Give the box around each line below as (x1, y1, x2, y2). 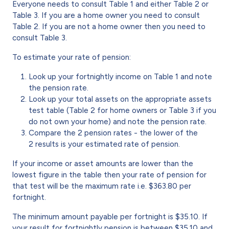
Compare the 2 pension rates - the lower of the (29, 128, 198, 138)
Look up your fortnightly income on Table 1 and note (29, 72, 212, 81)
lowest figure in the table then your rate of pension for (12, 170, 207, 179)
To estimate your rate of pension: (12, 52, 131, 62)
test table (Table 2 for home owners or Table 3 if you (29, 105, 216, 115)
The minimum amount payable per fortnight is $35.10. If (12, 212, 208, 221)
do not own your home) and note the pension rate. (29, 117, 207, 126)
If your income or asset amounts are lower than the (12, 158, 193, 168)
